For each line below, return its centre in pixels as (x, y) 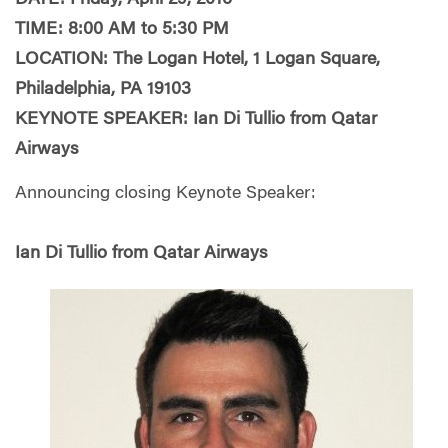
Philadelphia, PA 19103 (103, 90)
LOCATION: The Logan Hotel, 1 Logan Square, (197, 60)
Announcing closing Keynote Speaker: (165, 193)
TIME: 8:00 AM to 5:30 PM (122, 30)
